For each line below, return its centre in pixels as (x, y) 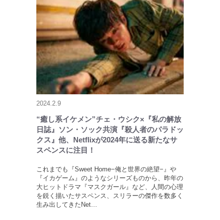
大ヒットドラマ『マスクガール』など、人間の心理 (110, 187)
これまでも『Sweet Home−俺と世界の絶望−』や (106, 169)
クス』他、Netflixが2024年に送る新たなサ (107, 140)
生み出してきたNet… (67, 205)
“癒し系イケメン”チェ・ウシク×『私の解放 (109, 119)
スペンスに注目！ (66, 150)
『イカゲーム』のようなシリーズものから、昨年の (110, 178)
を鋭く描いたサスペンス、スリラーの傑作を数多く (110, 196)
